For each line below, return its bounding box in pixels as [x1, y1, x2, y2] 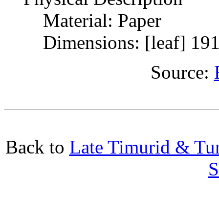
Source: [150, 61, 214, 83]
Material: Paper [23, 9, 161, 31]
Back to [5, 136, 69, 157]
